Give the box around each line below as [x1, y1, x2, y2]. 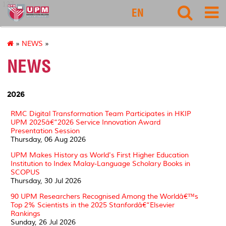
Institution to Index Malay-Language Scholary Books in [11, 159, 190, 168]
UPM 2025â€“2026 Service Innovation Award [11, 118, 160, 127]
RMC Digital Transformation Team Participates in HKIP [11, 109, 191, 118]
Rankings [11, 209, 40, 218]
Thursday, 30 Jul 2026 [11, 176, 81, 185]
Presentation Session [11, 126, 80, 135]
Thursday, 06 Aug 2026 [11, 135, 86, 144]
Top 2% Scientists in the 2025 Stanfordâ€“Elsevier [11, 200, 175, 209]
